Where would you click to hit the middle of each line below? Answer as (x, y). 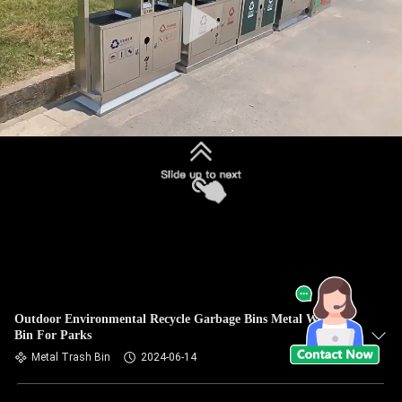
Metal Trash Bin (71, 357)
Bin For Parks (53, 335)
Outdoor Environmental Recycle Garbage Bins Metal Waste (176, 319)
